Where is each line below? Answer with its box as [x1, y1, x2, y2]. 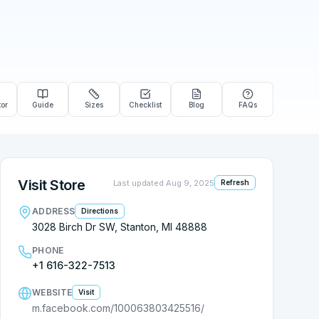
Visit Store [18, 177, 85, 194]
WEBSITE [32, 286, 73, 298]
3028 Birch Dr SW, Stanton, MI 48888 [32, 221, 207, 233]
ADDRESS [32, 205, 75, 216]
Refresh [221, 178, 249, 187]
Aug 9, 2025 [166, 177, 214, 188]
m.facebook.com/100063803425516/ [32, 302, 204, 314]
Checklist [129, 100, 162, 109]
